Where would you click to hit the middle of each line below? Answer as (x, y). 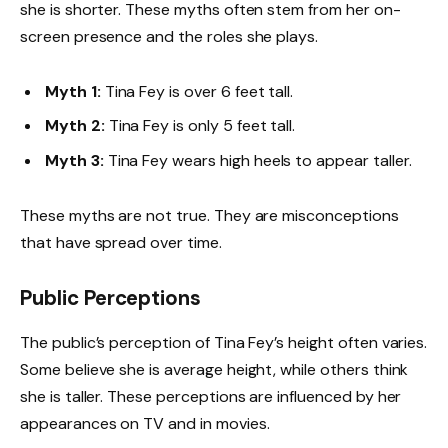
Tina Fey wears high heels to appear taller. (257, 160)
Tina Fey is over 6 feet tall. (197, 92)
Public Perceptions (111, 298)
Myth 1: (73, 92)
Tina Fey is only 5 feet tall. (200, 126)
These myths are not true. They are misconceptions (209, 215)
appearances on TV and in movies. (145, 423)
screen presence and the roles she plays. (169, 37)
